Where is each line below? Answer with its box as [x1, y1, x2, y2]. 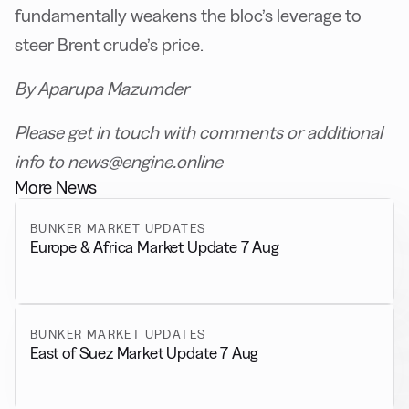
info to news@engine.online [15, 152, 223, 172]
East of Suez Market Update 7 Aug [30, 344, 259, 362]
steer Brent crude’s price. [15, 35, 204, 55]
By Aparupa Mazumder [15, 79, 189, 99]
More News [15, 177, 98, 197]
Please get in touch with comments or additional [15, 122, 383, 142]
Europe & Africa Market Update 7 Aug [30, 238, 279, 256]
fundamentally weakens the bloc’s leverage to [15, 5, 362, 26]
